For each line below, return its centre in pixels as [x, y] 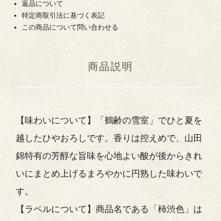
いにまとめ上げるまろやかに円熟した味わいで [109, 174]
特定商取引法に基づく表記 [63, 15]
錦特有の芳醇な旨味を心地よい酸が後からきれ [109, 156]
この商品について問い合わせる [70, 27]
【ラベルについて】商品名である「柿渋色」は [109, 209]
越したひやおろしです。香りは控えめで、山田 [109, 138]
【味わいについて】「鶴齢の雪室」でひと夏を [109, 120]
